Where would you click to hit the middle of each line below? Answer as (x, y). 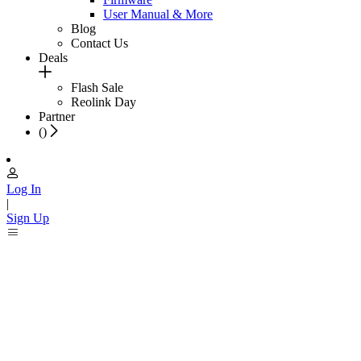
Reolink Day (104, 102)
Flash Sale (97, 87)
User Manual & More (158, 14)
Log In (24, 189)
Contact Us (100, 43)
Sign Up (28, 218)
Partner (57, 116)
